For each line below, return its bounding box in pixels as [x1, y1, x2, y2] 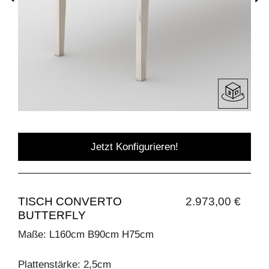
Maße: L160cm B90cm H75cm [18, 228, 154, 240]
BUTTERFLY [18, 208, 86, 222]
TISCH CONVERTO [18, 195, 122, 208]
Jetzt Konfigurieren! [91, 141, 178, 153]
